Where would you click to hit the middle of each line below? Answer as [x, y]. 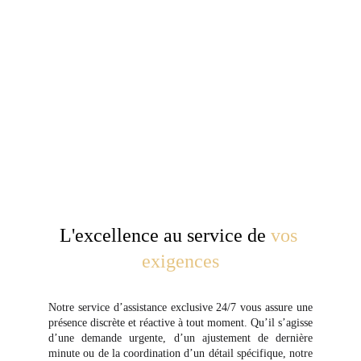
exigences [180, 261]
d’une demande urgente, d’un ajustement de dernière [180, 338]
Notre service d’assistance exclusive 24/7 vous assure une [180, 307]
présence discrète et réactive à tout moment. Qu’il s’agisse [180, 323]
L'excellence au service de [165, 235]
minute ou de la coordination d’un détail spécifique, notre [180, 353]
